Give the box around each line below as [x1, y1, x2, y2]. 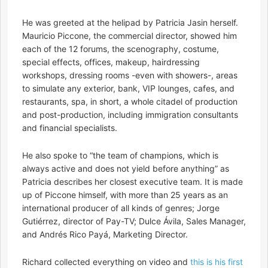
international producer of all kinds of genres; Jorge [22, 203, 220, 213]
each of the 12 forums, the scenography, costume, [22, 44, 219, 54]
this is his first [190, 257, 243, 267]
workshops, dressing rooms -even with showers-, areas [22, 70, 237, 80]
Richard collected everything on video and [22, 257, 190, 267]
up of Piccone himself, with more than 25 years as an [22, 190, 228, 200]
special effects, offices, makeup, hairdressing [22, 57, 200, 67]
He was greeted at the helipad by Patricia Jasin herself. [22, 17, 238, 28]
